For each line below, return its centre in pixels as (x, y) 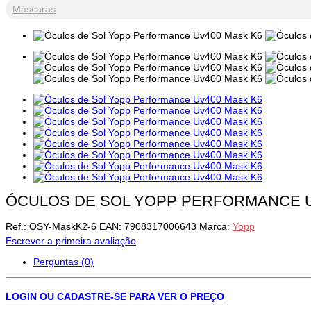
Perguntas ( (59, 261)
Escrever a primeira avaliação (71, 241)
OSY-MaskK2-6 (63, 226)
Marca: (216, 226)
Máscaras (34, 9)
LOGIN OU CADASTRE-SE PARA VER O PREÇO (115, 297)
